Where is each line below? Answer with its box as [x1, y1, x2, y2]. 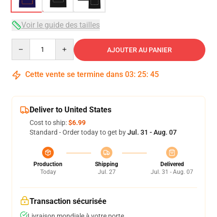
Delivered [160, 161, 184, 168]
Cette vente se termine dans [23, 70, 125, 79]
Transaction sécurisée [30, 197, 107, 206]
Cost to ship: [30, 119, 68, 126]
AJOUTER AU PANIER [107, 46, 172, 54]
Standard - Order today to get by [30, 128, 127, 136]
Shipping [95, 161, 118, 168]
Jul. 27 [97, 169, 116, 175]
